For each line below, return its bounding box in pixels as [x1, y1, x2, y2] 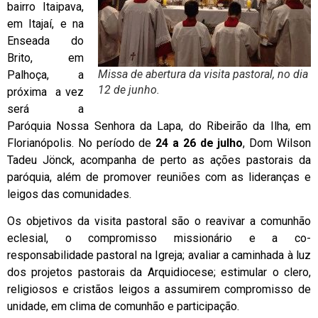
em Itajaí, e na [7, 17, 84, 31]
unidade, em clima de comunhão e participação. [7, 300, 239, 314]
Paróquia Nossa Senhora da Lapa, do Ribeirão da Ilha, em [7, 119, 311, 133]
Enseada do [7, 34, 84, 48]
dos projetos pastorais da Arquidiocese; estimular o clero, [7, 265, 311, 280]
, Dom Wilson [243, 136, 312, 150]
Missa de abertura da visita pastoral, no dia [98, 67, 308, 81]
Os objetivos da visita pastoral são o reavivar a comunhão [7, 214, 311, 229]
